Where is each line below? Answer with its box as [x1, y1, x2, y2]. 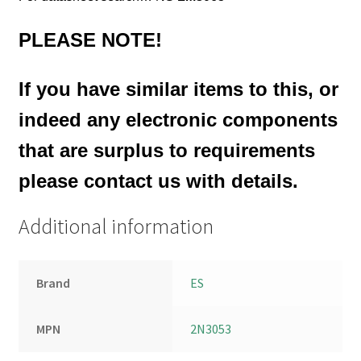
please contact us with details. [18, 169, 298, 192]
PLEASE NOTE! [18, 28, 162, 51]
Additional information [18, 214, 214, 240]
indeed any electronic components [18, 108, 338, 131]
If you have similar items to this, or [18, 77, 338, 100]
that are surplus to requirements [18, 139, 315, 161]
